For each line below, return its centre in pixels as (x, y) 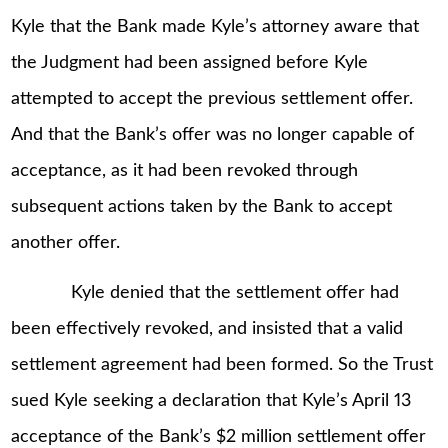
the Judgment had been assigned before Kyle (190, 63)
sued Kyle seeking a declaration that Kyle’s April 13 (211, 400)
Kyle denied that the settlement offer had (205, 292)
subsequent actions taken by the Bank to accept (202, 207)
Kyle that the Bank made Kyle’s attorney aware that (215, 27)
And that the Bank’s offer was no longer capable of (213, 135)
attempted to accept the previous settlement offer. (212, 99)
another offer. (66, 243)
